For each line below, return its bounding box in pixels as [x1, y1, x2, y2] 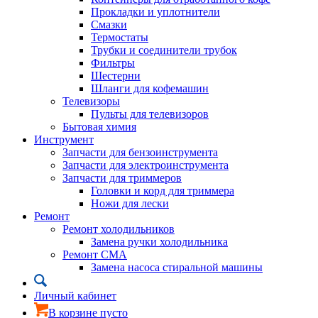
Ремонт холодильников [62, 223, 175, 235]
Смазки [91, 18, 127, 31]
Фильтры [91, 57, 135, 69]
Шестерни [91, 70, 141, 82]
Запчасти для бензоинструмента [62, 146, 218, 158]
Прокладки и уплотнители [91, 6, 220, 18]
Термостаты [91, 31, 148, 43]
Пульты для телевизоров [91, 108, 209, 120]
